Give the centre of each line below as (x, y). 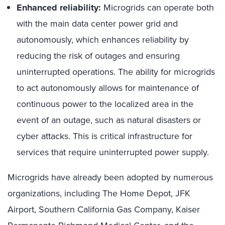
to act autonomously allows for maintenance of (108, 88)
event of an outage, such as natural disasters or (109, 120)
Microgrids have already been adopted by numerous (110, 177)
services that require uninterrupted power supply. (113, 152)
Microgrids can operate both (157, 8)
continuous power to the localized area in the (105, 104)
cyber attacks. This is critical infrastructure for (104, 136)
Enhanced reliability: (59, 8)
